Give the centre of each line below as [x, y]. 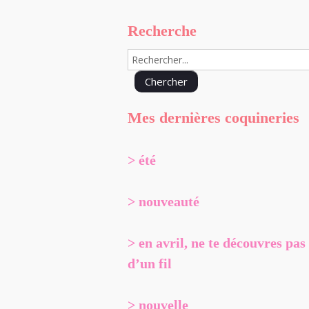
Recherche [162, 30]
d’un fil [149, 263]
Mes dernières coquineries [213, 117]
